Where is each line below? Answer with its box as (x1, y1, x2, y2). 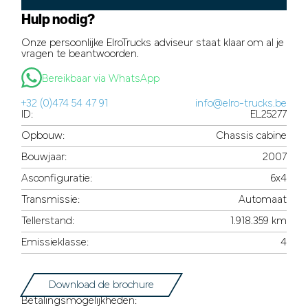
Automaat (245, 195, 287, 206)
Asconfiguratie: (28, 173, 93, 185)
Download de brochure (49, 279, 155, 291)
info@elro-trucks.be (195, 98, 287, 110)
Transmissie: (26, 195, 80, 206)
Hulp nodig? (21, 10, 96, 27)
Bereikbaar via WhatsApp (42, 74, 160, 85)
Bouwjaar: (28, 152, 67, 164)
